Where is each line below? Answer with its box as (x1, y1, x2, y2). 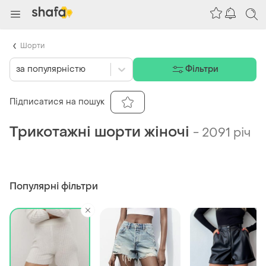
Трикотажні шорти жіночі (9, 122, 189, 141)
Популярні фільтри (9, 179, 98, 192)
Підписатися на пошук (9, 96, 104, 108)
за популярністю (16, 64, 85, 75)
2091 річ (202, 125, 251, 141)
